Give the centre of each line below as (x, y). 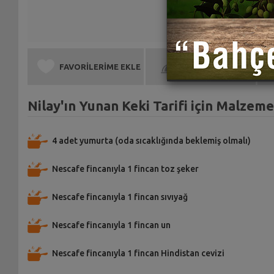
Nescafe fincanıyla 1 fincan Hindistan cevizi (138, 253)
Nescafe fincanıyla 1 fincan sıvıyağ (120, 197)
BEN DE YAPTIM (213, 66)
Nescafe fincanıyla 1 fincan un (111, 225)
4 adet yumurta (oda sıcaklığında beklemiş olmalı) (151, 140)
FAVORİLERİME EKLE (100, 66)
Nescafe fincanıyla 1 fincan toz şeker (125, 168)
